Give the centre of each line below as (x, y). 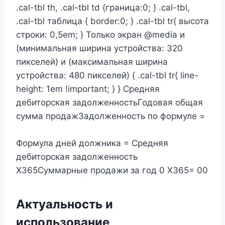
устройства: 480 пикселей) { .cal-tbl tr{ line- (107, 76)
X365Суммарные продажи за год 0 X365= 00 (112, 171)
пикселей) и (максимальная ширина (92, 62)
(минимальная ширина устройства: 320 (99, 48)
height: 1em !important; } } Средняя (88, 89)
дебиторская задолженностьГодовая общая (109, 103)
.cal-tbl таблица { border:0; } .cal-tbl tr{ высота (113, 21)
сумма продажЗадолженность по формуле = (110, 116)
